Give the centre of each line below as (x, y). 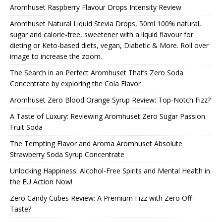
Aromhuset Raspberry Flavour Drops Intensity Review (96, 7)
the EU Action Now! (41, 181)
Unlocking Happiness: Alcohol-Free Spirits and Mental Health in (110, 170)
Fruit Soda (26, 127)
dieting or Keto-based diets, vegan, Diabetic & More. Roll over (109, 45)
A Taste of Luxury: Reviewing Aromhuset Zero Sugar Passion (108, 116)
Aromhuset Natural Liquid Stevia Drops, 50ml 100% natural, (106, 23)
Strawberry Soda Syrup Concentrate (67, 154)
